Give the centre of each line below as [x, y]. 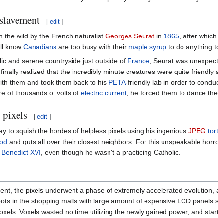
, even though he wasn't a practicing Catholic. [111, 152]
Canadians [40, 46]
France [138, 61]
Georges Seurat [130, 36]
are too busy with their [92, 46]
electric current [104, 93]
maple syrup [147, 46]
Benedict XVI [21, 152]
